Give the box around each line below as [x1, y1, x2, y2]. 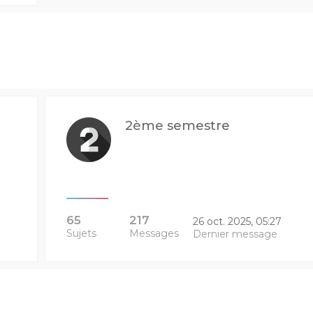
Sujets [66, 227, 96, 240]
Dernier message [192, 228, 277, 240]
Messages [129, 227, 180, 240]
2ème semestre [124, 117, 230, 133]
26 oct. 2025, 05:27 [192, 215, 282, 228]
